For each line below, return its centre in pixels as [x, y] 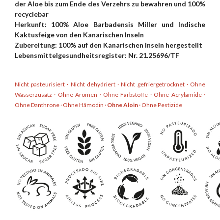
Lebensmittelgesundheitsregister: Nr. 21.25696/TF [97, 55]
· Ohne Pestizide [160, 105]
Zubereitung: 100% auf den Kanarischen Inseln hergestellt [109, 45]
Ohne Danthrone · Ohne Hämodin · [61, 105]
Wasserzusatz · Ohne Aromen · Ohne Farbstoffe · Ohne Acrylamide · [110, 95]
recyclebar [32, 14]
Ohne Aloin [123, 105]
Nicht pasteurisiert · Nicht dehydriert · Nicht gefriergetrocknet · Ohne [110, 84]
